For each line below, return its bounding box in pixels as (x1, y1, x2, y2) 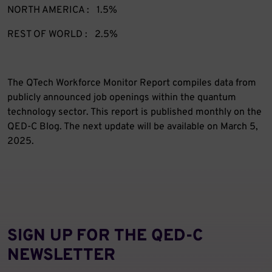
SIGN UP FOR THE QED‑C (7, 226, 203, 247)
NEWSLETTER (7, 245, 115, 267)
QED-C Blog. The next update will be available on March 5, (7, 121, 258, 134)
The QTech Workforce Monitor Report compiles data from (7, 77, 256, 90)
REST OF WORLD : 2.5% (7, 29, 118, 41)
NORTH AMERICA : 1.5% (7, 4, 117, 17)
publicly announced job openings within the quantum (7, 92, 236, 104)
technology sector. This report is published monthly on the (7, 106, 262, 119)
